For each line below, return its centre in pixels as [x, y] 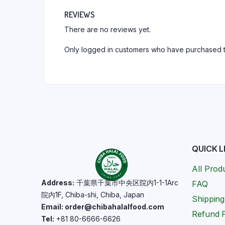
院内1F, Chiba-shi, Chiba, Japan [93, 194]
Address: [58, 182]
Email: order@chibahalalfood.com [103, 206]
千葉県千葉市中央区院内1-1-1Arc [126, 182]
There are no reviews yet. [107, 29]
